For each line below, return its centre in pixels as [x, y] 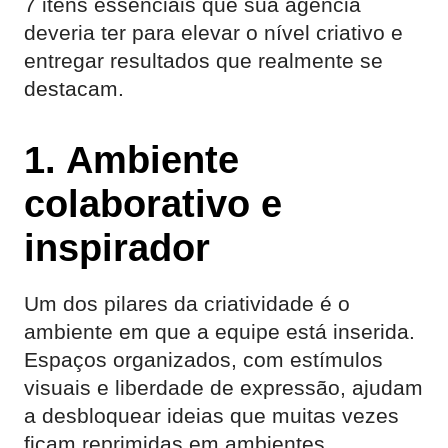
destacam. [74, 88]
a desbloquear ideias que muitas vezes [211, 415]
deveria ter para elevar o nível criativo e [213, 32]
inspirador [117, 247]
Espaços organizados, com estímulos [203, 359]
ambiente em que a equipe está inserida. [219, 331]
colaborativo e [153, 203]
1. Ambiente [131, 159]
